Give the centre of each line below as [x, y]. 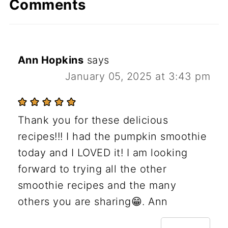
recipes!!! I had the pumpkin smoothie [112, 136]
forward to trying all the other [92, 169]
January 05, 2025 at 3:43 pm [138, 76]
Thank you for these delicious [93, 120]
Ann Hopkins [51, 60]
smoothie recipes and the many [97, 185]
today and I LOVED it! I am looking [103, 152]
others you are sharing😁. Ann [93, 201]
